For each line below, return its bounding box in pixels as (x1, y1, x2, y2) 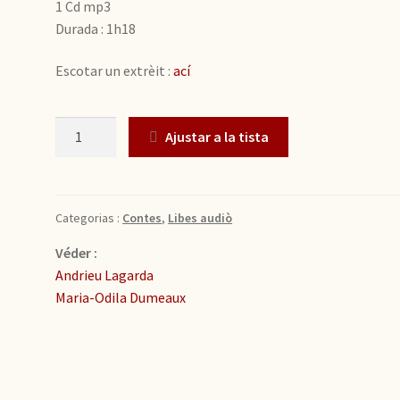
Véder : (55, 243, 98, 262)
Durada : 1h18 (55, 19, 137, 37)
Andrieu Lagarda (55, 265, 154, 284)
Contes (122, 209, 162, 226)
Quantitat (55, 118, 118, 137)
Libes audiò (168, 209, 233, 226)
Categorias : (55, 209, 123, 226)
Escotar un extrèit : (55, 62, 174, 80)
